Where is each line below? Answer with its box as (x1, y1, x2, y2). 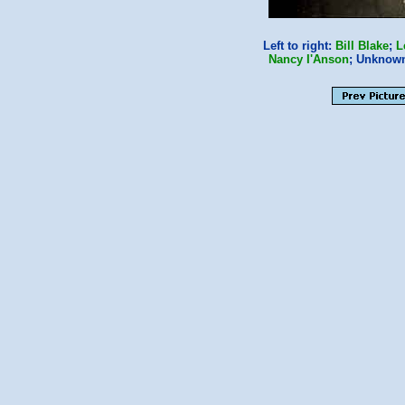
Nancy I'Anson (268, 52, 349, 66)
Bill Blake (335, 39, 389, 52)
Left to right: (263, 39, 335, 52)
